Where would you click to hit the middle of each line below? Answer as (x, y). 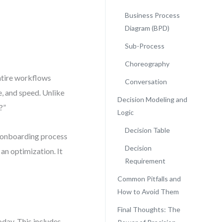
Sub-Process (144, 46)
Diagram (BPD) (147, 28)
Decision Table (147, 130)
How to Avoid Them (148, 192)
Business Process (152, 15)
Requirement (145, 161)
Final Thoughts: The (149, 209)
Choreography (147, 64)
